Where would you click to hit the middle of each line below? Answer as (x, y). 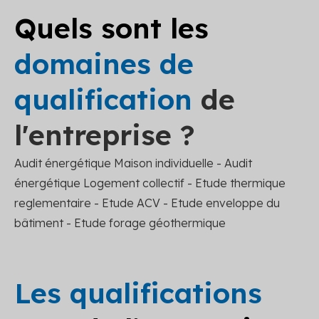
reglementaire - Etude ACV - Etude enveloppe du (147, 203)
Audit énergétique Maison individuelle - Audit (133, 163)
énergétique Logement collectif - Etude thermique (150, 183)
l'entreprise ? (105, 135)
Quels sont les (111, 28)
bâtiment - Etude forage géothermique (120, 223)
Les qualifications (138, 293)
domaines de (104, 63)
